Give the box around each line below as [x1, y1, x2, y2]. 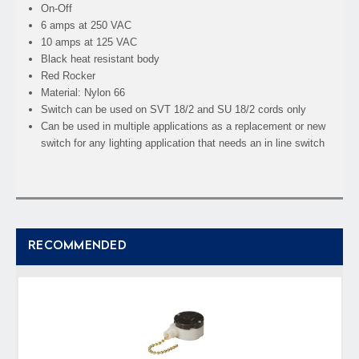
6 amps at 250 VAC [41, 18, 132, 31]
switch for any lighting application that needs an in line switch [41, 136, 325, 149]
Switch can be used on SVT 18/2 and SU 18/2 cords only [41, 103, 307, 115]
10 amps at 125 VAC [41, 35, 138, 48]
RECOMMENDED [28, 240, 127, 252]
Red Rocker [41, 69, 96, 82]
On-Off [41, 2, 73, 14]
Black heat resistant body [41, 52, 160, 65]
